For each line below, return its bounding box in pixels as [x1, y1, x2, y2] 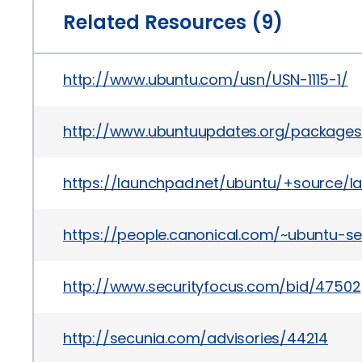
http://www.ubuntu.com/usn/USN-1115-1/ [63, 69, 348, 90]
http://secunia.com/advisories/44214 [63, 328, 328, 348]
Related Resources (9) [63, 9, 283, 36]
